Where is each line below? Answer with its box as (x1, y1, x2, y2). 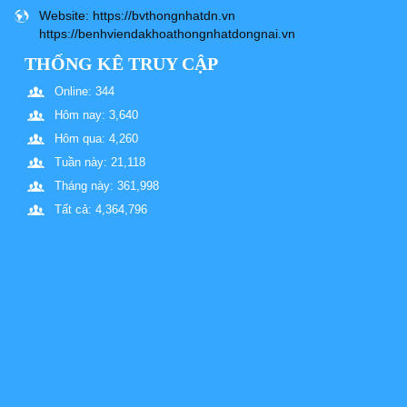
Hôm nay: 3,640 (55, 108, 138, 123)
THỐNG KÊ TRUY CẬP (25, 54, 218, 74)
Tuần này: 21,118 (55, 155, 145, 170)
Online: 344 (55, 84, 114, 99)
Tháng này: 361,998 (55, 179, 159, 194)
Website (39, 8, 85, 24)
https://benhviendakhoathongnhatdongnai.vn (39, 26, 295, 42)
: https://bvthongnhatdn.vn (85, 8, 235, 24)
